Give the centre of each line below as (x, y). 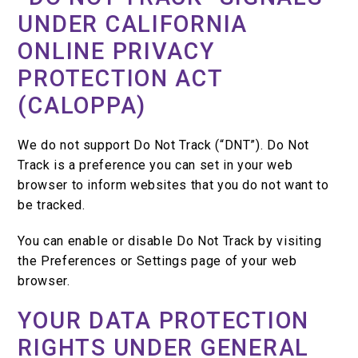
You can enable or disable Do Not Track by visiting (170, 241)
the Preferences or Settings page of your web (157, 261)
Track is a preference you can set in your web (155, 165)
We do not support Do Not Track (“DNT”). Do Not (163, 145)
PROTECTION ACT (120, 79)
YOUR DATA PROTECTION (163, 321)
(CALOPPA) (82, 106)
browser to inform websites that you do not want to (173, 185)
